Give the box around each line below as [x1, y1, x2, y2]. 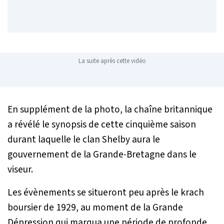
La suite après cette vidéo [78, 56, 146, 66]
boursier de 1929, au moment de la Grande [7, 200, 183, 215]
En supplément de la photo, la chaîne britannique [7, 102, 212, 117]
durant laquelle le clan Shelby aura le [7, 132, 160, 147]
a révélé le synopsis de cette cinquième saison [7, 117, 196, 132]
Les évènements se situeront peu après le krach [7, 185, 204, 200]
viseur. [7, 162, 33, 177]
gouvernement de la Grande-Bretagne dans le [7, 147, 196, 162]
